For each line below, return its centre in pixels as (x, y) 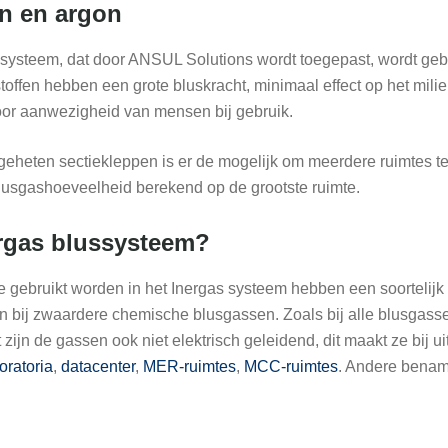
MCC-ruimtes (290, 367)
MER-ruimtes (189, 367)
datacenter (97, 367)
